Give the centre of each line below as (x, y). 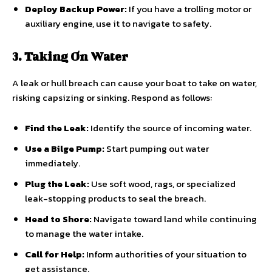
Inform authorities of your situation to (165, 254)
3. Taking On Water (70, 56)
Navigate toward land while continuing (174, 219)
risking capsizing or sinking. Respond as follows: (112, 97)
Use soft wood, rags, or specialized (162, 183)
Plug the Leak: (57, 183)
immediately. (53, 163)
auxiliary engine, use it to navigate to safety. (118, 23)
